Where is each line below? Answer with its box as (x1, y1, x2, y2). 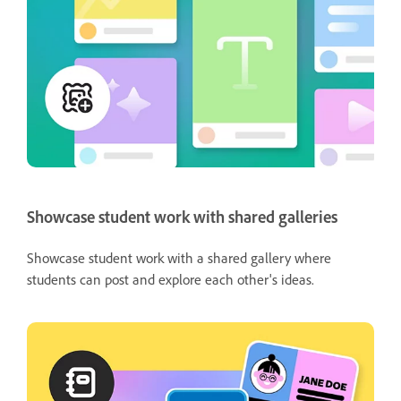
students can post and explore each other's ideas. (27, 269, 318, 288)
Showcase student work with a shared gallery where (27, 248, 331, 267)
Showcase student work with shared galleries (27, 206, 337, 227)
